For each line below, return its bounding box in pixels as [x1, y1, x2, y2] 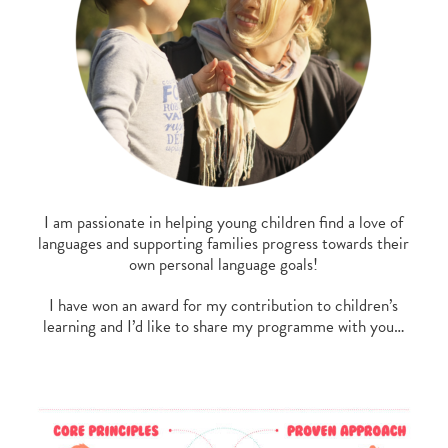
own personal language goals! [129, 252, 319, 278]
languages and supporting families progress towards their [38, 231, 410, 257]
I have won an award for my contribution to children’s [49, 293, 399, 319]
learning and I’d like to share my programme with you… [42, 314, 405, 340]
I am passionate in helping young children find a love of [44, 210, 404, 236]
